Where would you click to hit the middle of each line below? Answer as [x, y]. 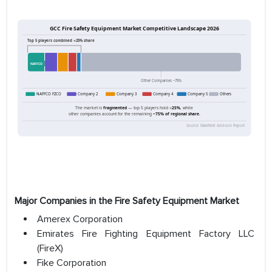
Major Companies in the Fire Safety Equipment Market [127, 201]
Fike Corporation [72, 263]
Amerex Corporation [80, 219]
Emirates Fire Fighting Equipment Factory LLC [146, 234]
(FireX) [50, 249]
